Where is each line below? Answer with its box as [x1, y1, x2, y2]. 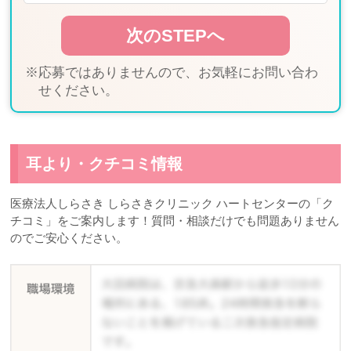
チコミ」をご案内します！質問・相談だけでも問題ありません [10, 213, 340, 227]
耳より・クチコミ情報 [26, 154, 183, 172]
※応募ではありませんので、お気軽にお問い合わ [25, 64, 319, 80]
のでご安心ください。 [10, 230, 128, 244]
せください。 [38, 82, 119, 98]
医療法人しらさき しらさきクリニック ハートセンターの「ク [10, 196, 335, 210]
